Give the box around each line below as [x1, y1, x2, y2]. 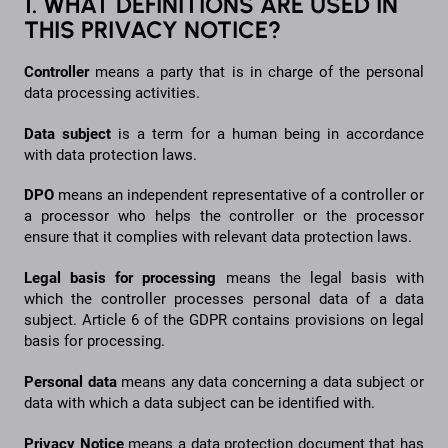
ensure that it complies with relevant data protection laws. [24, 228, 416, 247]
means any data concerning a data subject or [116, 373, 425, 392]
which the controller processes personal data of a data [24, 290, 424, 309]
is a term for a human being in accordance [118, 124, 425, 143]
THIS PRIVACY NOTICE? [24, 15, 281, 45]
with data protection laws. [24, 145, 201, 164]
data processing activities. [24, 83, 204, 102]
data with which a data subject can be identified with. [24, 394, 379, 413]
